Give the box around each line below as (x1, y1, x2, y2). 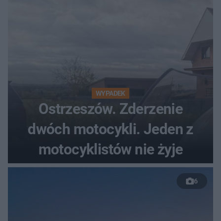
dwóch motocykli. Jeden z (28, 120, 193, 138)
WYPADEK (96, 89, 125, 97)
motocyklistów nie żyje (38, 140, 183, 158)
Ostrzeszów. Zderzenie (38, 100, 183, 117)
